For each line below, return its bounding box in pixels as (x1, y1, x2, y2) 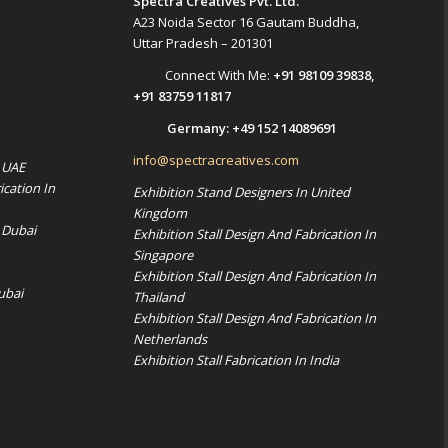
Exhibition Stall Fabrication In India (132, 351, 339, 370)
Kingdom (132, 204, 187, 223)
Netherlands (132, 330, 207, 349)
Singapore (132, 246, 193, 265)
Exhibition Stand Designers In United (132, 183, 350, 202)
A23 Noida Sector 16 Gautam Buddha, (132, 13, 359, 32)
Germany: (166, 119, 232, 138)
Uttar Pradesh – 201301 (132, 34, 273, 53)
